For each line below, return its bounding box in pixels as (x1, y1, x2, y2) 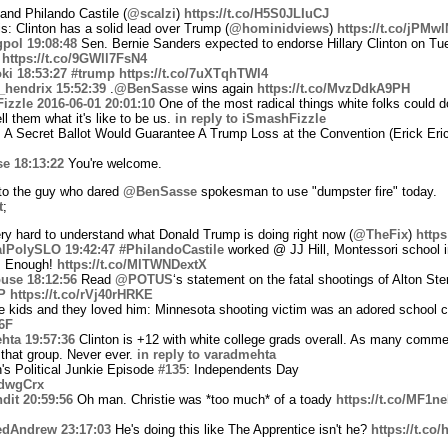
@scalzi (126, 5, 176, 21)
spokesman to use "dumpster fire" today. (196, 183, 437, 199)
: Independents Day (185, 361, 299, 377)
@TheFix (352, 226, 408, 242)
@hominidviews (228, 20, 329, 36)
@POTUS (114, 271, 173, 287)
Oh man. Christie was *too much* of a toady (72, 391, 336, 407)
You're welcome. (63, 155, 162, 171)
